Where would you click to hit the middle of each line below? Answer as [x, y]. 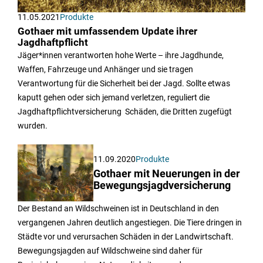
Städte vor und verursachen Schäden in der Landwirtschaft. [126, 237]
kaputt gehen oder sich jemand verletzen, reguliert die [114, 98]
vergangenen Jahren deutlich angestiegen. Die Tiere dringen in [130, 223]
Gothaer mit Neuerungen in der [167, 174]
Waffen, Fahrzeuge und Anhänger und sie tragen [105, 70]
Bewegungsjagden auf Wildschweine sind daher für [110, 251]
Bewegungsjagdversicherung [162, 186]
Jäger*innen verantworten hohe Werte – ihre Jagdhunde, [121, 55]
